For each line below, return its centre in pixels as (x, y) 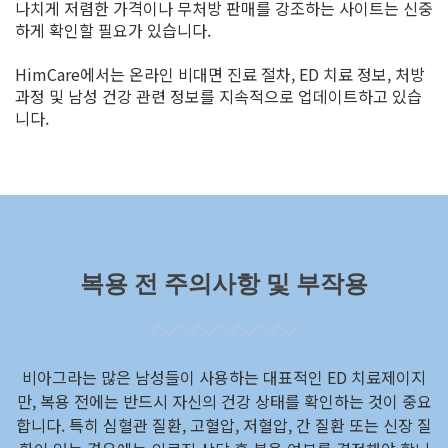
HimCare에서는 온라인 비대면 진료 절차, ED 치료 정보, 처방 (220, 74)
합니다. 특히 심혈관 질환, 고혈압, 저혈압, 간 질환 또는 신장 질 (224, 425)
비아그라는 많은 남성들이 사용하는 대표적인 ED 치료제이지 (224, 377)
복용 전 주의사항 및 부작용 (224, 284)
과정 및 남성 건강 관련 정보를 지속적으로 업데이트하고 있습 (218, 96)
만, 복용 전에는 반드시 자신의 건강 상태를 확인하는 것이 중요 (224, 401)
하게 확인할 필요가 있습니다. (113, 30)
